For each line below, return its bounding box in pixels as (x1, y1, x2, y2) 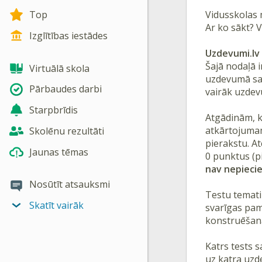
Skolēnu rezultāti (29, 124, 104, 137)
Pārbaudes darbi (29, 82, 102, 96)
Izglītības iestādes (29, 29, 108, 43)
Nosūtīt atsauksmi (29, 178, 110, 191)
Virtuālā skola (29, 61, 89, 75)
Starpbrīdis (29, 104, 78, 117)
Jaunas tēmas (29, 145, 88, 158)
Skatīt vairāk (29, 199, 84, 212)
